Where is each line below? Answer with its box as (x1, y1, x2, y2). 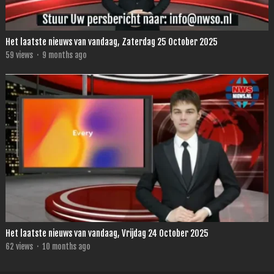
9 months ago (42, 50, 87, 61)
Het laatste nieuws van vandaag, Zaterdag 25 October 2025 (5, 36, 218, 48)
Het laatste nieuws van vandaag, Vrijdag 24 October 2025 (5, 228, 209, 240)
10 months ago (42, 242, 91, 252)
